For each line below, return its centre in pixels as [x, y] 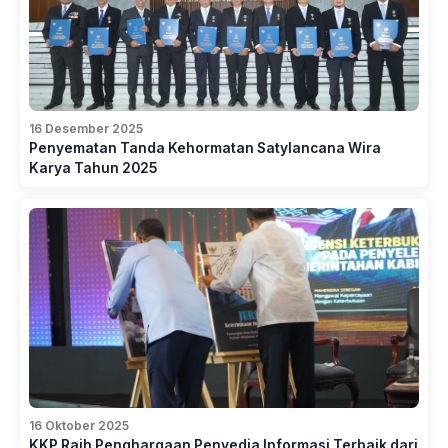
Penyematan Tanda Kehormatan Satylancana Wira [205, 147]
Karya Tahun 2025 [93, 167]
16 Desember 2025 [86, 128]
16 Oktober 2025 [79, 425]
